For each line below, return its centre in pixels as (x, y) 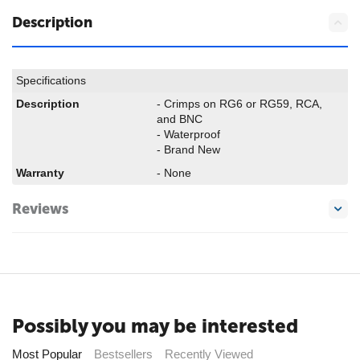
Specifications (51, 80)
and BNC (180, 119)
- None (174, 173)
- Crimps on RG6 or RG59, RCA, (239, 104)
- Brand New (188, 149)
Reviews (40, 209)
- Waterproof (192, 134)
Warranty (40, 173)
